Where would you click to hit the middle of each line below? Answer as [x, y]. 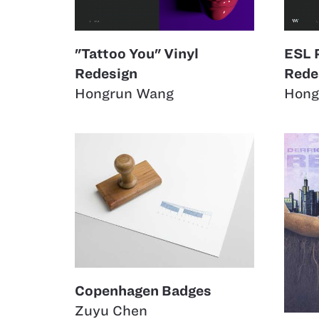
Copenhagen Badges [143, 291]
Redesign [106, 73]
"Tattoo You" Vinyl [137, 53]
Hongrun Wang [124, 93]
